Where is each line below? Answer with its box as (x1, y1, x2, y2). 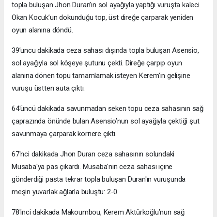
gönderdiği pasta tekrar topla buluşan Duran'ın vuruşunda (12, 174, 186, 184)
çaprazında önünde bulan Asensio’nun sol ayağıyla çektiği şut (12, 116, 200, 125)
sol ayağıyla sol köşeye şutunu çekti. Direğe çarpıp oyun (12, 58, 183, 67)
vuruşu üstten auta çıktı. (12, 83, 85, 93)
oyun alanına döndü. (12, 25, 73, 34)
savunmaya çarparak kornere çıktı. (12, 129, 117, 138)
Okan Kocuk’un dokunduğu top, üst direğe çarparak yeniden (12, 13, 194, 22)
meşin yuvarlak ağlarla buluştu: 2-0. (12, 187, 119, 196)
